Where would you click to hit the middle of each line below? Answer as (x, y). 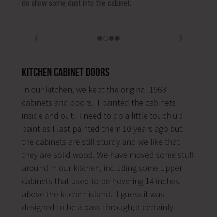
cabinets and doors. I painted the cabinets (99, 102)
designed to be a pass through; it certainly (97, 207)
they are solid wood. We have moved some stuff (108, 155)
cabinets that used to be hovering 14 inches (100, 181)
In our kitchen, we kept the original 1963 (94, 89)
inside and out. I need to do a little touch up (102, 115)
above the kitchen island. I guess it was (93, 194)
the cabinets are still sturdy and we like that (101, 141)
